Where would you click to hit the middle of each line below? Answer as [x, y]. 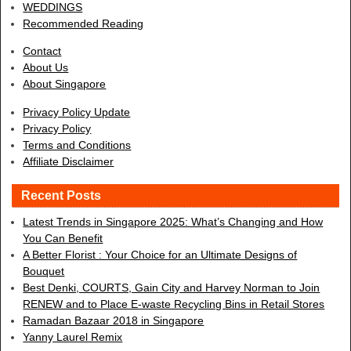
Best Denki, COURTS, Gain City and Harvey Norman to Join [172, 287]
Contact [42, 51]
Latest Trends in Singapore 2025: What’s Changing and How [173, 221]
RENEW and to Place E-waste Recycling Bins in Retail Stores [174, 304]
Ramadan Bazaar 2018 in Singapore [114, 320]
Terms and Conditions [77, 145]
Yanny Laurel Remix [73, 337]
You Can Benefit [63, 238]
